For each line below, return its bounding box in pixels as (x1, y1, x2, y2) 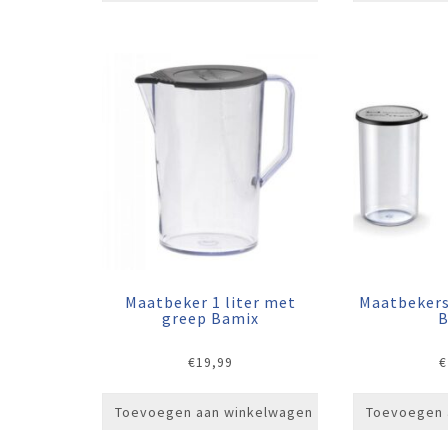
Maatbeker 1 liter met (124, 291, 296, 312)
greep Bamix (161, 307, 259, 328)
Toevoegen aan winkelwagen (115, 402, 313, 421)
